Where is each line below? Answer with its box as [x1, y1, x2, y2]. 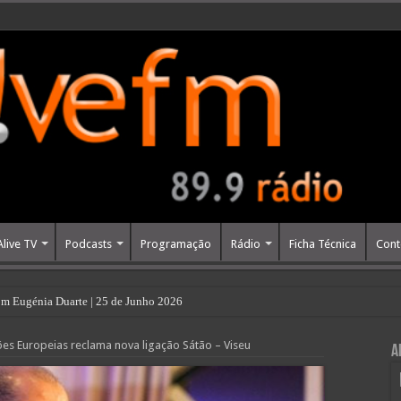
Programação [140, 237, 211, 252]
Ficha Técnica [288, 237, 356, 252]
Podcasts [64, 237, 112, 252]
